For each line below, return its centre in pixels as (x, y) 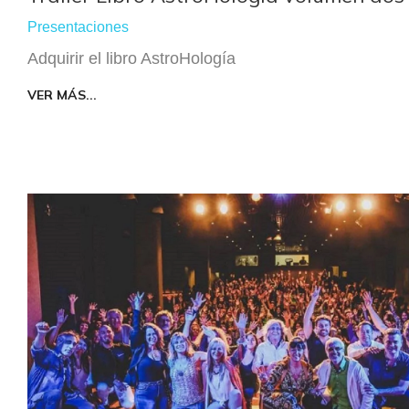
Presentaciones (78, 26)
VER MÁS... (62, 94)
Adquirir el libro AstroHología (131, 58)
